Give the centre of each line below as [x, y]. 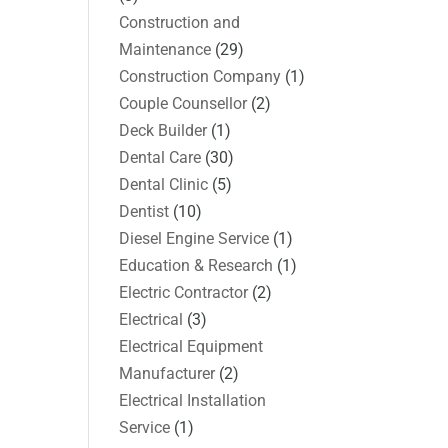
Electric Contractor [184, 292]
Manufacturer [167, 373]
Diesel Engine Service [194, 238]
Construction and [180, 22]
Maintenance [165, 49]
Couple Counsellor [183, 103]
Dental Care [160, 157]
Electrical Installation [193, 400]
